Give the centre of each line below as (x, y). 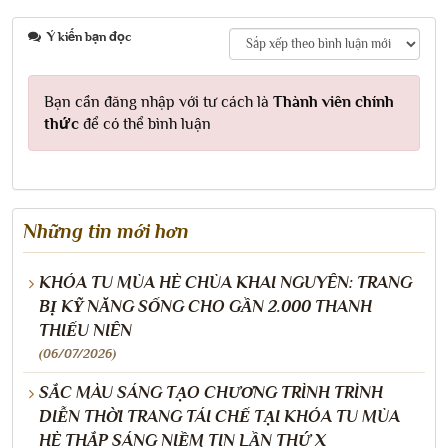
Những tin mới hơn (106, 230)
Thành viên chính (333, 101)
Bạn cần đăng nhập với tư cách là (158, 101)
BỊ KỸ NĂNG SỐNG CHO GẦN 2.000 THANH (205, 306)
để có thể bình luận (145, 123)
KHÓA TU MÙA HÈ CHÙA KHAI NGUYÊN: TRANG (225, 282)
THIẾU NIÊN (85, 330)
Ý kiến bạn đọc (87, 36)
